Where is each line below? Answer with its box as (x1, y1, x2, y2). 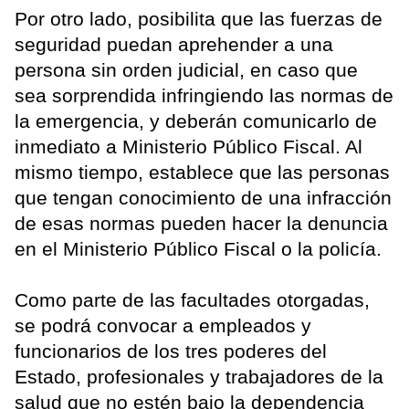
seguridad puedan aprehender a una (15, 34, 333, 56)
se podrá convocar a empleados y (15, 315, 311, 337)
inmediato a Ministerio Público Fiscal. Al (15, 136, 362, 158)
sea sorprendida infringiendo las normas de (15, 85, 393, 107)
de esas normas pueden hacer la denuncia (15, 213, 388, 235)
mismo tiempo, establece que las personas (15, 162, 390, 184)
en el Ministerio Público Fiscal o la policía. (15, 238, 382, 260)
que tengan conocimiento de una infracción (15, 187, 392, 209)
